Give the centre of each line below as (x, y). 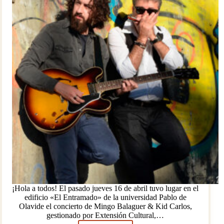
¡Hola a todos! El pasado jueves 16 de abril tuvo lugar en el (105, 188)
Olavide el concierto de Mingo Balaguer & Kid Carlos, (105, 206)
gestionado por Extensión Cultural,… (105, 215)
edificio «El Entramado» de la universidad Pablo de (105, 197)
